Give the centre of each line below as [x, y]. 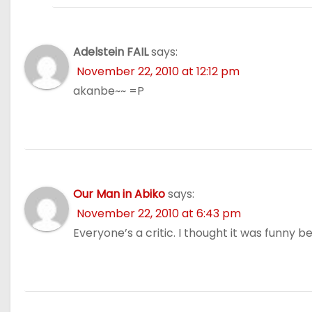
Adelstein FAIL [111, 52]
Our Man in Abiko [119, 194]
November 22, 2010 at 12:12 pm [158, 71]
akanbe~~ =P [109, 91]
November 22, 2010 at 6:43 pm [159, 213]
